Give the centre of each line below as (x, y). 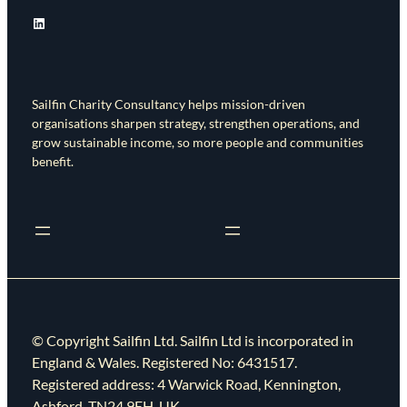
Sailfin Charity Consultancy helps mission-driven (168, 104)
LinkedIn (58, 22)
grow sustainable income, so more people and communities (197, 143)
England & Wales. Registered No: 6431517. (164, 362)
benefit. (52, 162)
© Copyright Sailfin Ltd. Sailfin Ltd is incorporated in (192, 341)
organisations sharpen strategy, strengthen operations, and (195, 124)
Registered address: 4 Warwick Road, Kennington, (186, 384)
